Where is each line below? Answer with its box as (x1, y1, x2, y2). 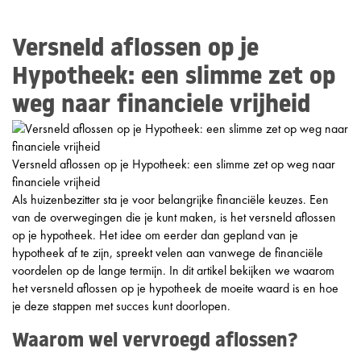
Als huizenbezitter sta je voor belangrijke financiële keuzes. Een (12, 191, 329, 208)
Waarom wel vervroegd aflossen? (12, 332, 298, 351)
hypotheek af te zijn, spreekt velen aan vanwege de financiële (12, 244, 323, 261)
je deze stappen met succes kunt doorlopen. (12, 297, 230, 314)
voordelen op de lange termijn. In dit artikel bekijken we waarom (12, 262, 334, 279)
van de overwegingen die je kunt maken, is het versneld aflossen (12, 209, 336, 226)
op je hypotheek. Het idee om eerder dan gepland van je (12, 226, 298, 243)
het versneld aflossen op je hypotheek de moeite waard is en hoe (12, 280, 338, 297)
